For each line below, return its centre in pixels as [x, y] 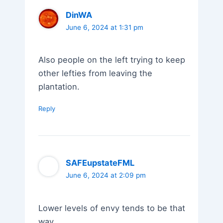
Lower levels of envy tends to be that [112, 208]
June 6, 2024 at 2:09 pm [106, 175]
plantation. [59, 87]
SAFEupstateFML [100, 163]
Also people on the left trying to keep [112, 60]
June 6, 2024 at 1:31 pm [105, 27]
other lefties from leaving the [96, 73]
